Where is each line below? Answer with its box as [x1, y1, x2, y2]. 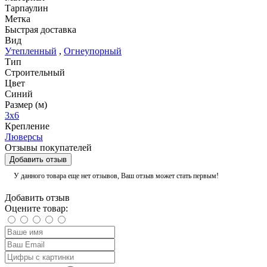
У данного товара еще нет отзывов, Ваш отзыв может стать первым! [14, 172, 219, 181]
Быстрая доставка [5, 24, 76, 35]
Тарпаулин [5, 3, 48, 14]
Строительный [5, 67, 65, 78]
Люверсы [5, 132, 43, 142]
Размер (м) [5, 100, 47, 110]
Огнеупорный [64, 46, 122, 57]
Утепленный [5, 46, 57, 57]
